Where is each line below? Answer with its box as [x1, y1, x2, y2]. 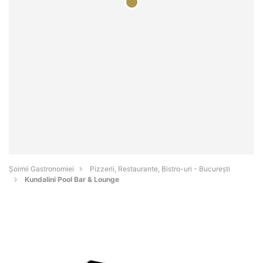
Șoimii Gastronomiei [9, 164, 74, 174]
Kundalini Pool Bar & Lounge [25, 175, 119, 184]
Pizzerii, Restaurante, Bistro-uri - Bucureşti [90, 164, 230, 174]
